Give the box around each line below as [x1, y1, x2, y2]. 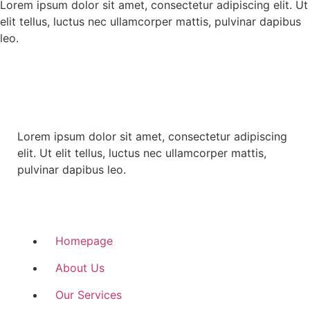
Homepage [55, 233, 113, 248]
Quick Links [17, 199, 108, 220]
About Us [55, 260, 104, 275]
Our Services [55, 287, 122, 302]
